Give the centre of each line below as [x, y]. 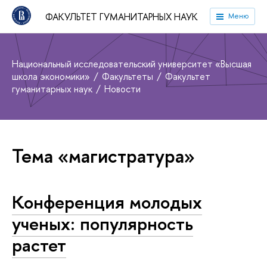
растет [39, 245]
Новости [122, 89]
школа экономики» [52, 76]
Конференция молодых [107, 202]
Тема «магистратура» [103, 156]
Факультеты [129, 76]
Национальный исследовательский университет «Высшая [132, 64]
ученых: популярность [103, 223]
